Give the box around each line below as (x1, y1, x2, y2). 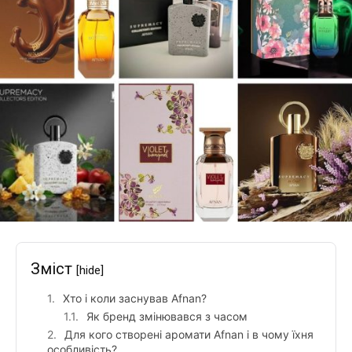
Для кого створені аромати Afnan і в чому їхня (64, 328, 313, 342)
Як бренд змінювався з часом (86, 310, 247, 324)
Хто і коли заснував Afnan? (63, 291, 207, 306)
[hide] (76, 263, 104, 278)
